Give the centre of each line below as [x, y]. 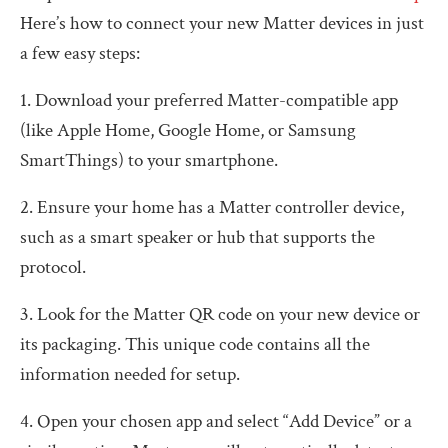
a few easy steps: [80, 53]
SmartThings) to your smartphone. [149, 160]
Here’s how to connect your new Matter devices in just [222, 23]
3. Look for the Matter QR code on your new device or [220, 314]
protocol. [53, 267]
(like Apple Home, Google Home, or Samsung [188, 130]
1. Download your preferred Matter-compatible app [209, 100]
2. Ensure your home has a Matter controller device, [212, 207]
